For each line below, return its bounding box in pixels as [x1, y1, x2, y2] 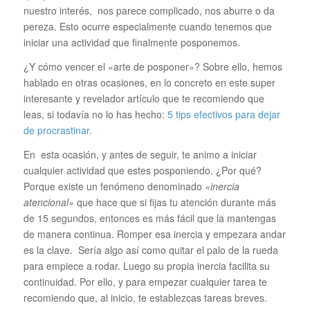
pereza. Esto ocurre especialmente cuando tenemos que [23, 19, 272, 33]
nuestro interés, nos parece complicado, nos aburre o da [23, 3, 275, 17]
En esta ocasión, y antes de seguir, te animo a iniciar [23, 147, 257, 161]
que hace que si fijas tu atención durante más [73, 194, 276, 209]
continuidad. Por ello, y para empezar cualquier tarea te [23, 274, 267, 289]
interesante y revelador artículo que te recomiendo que [23, 91, 264, 105]
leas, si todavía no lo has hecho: [23, 107, 167, 121]
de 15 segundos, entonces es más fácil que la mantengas [23, 210, 276, 225]
